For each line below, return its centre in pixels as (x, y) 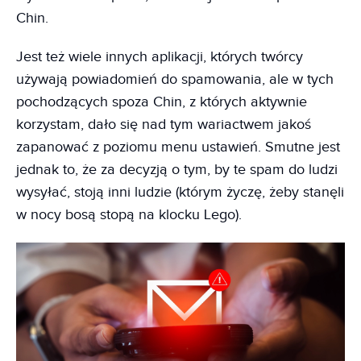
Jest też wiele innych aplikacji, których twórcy (160, 56)
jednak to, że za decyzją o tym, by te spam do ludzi (177, 169)
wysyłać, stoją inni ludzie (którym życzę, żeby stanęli (180, 192)
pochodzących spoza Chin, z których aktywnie (162, 102)
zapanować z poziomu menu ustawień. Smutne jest (178, 147)
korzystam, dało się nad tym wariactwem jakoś (164, 124)
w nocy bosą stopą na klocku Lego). (129, 214)
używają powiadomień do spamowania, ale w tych (175, 79)
